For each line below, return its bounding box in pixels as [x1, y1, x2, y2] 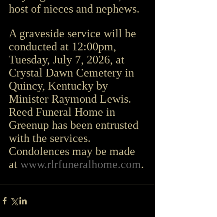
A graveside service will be [9, 27, 139, 40]
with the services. [9, 131, 91, 144]
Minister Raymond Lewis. [9, 92, 131, 105]
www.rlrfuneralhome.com [20, 157, 141, 170]
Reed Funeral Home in [9, 105, 118, 118]
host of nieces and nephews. [9, 2, 139, 15]
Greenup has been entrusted [9, 118, 141, 131]
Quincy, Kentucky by [9, 79, 111, 92]
